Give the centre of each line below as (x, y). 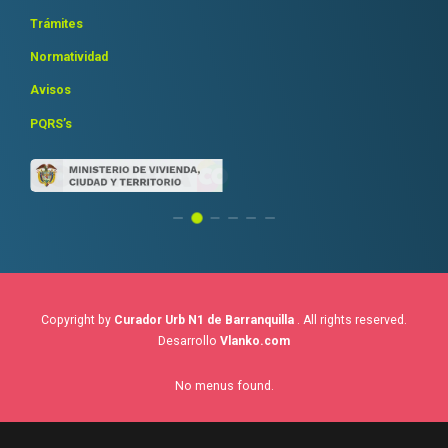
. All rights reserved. (352, 320)
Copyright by (77, 320)
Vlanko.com (255, 341)
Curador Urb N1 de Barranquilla (205, 320)
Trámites (56, 23)
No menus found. (224, 386)
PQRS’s (51, 123)
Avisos (50, 90)
